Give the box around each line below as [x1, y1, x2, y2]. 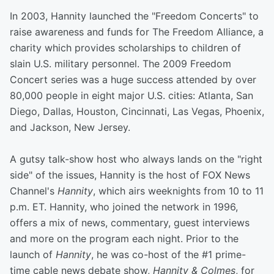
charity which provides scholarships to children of [10, 42, 241, 54]
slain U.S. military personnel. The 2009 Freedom [10, 57, 231, 70]
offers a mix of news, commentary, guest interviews [10, 217, 250, 229]
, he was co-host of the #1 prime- [91, 248, 246, 261]
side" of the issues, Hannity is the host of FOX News [10, 169, 250, 181]
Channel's [10, 185, 57, 197]
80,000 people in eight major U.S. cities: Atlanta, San [10, 89, 253, 102]
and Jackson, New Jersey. [10, 121, 130, 133]
